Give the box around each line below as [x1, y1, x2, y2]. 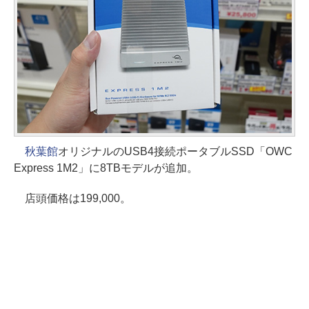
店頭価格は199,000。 [14, 192, 131, 204]
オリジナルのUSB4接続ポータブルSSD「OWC [57, 145, 292, 157]
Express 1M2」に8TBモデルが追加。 [14, 161, 198, 174]
